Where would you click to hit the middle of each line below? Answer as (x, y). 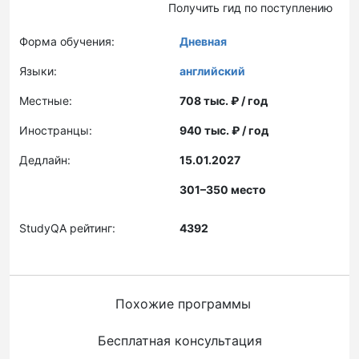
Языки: (38, 71)
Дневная (203, 41)
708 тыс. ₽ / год (224, 101)
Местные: (46, 101)
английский (212, 71)
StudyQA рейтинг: (67, 228)
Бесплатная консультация (179, 341)
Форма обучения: (67, 41)
